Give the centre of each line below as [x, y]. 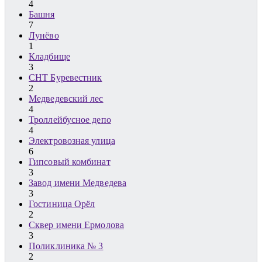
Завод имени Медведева [78, 183]
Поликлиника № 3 [66, 246]
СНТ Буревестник [65, 78]
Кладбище [49, 57]
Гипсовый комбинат [70, 162]
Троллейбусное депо [70, 120]
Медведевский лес [66, 99]
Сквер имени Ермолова [76, 225]
